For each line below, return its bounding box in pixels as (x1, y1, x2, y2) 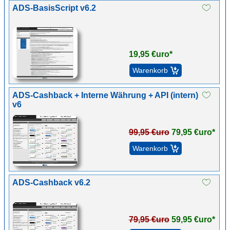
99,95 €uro (128, 128, 169, 137)
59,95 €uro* (171, 215, 215, 224)
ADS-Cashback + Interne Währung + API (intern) (12, 91, 198, 100)
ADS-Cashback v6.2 (12, 178, 90, 187)
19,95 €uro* (128, 50, 172, 59)
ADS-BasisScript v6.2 (12, 4, 96, 12)
